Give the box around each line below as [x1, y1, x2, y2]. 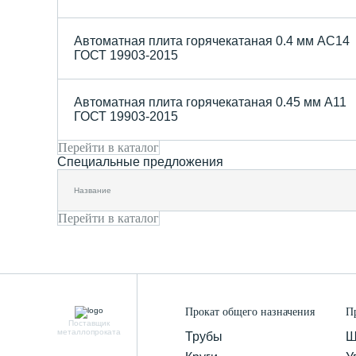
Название [74, 185, 111, 195]
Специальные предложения [57, 154, 223, 168]
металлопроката [57, 327, 121, 336]
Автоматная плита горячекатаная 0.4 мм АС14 [74, 33, 350, 48]
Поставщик [68, 318, 110, 327]
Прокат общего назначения [185, 305, 315, 318]
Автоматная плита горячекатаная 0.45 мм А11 [74, 95, 346, 109]
